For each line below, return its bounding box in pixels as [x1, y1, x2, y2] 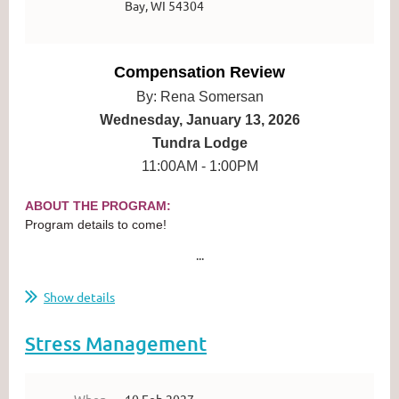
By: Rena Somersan [135, 88, 264, 104]
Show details [44, 288, 115, 305]
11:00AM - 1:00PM [141, 158, 258, 174]
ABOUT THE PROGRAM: [25, 198, 171, 213]
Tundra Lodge [151, 134, 248, 151]
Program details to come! [25, 216, 167, 232]
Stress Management [25, 330, 207, 355]
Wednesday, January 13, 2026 [99, 111, 300, 127]
